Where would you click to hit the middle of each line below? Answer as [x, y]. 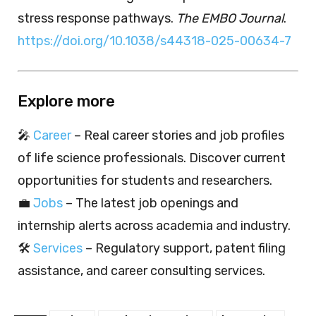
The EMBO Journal [230, 18]
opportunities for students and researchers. [145, 180]
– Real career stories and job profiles [178, 135]
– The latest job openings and [151, 203]
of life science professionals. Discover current [152, 158]
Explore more [66, 101]
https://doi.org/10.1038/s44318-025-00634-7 [154, 41]
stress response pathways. [97, 18]
